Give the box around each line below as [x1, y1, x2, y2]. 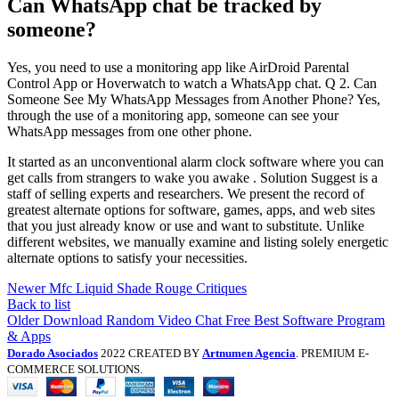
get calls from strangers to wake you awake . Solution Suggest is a [7, 169, 378, 185]
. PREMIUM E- [296, 346, 369, 360]
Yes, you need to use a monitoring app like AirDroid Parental [7, 59, 349, 75]
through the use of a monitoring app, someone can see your [7, 107, 338, 123]
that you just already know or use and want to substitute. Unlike [7, 217, 364, 233]
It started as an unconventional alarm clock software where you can [7, 153, 384, 169]
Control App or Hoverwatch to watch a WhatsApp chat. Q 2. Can [7, 75, 377, 91]
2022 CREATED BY [101, 346, 202, 360]
